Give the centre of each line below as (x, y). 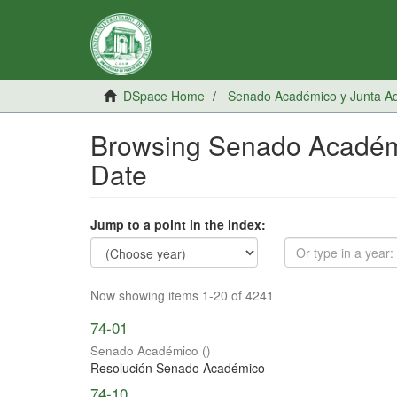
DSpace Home (164, 96)
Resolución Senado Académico (178, 368)
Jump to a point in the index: (178, 224)
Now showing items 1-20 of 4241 (182, 295)
